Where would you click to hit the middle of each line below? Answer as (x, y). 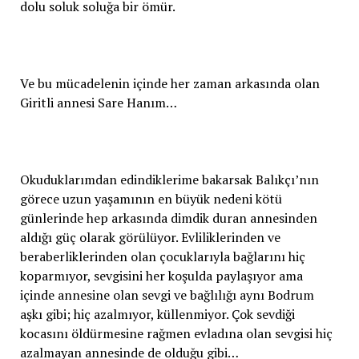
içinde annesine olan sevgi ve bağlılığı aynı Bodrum (167, 294)
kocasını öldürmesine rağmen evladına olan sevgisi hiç (176, 333)
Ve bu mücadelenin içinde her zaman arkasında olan (169, 83)
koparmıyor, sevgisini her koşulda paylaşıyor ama (161, 275)
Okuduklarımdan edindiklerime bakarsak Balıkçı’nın (169, 179)
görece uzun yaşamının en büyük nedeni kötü (151, 198)
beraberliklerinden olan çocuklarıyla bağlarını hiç (162, 256)
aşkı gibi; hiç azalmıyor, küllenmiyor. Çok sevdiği (157, 314)
